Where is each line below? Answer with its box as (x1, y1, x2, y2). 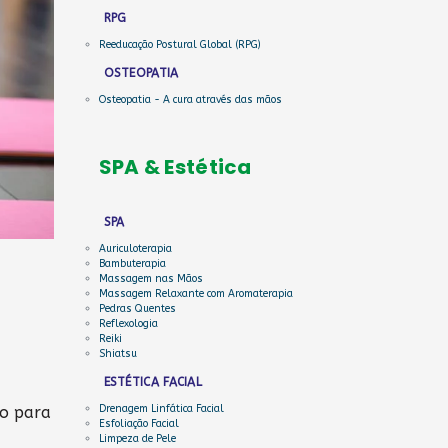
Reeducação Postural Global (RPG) (98, 39, 261, 51)
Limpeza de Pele (98, 433, 176, 445)
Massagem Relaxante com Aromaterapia (98, 288, 293, 300)
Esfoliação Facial (98, 418, 179, 430)
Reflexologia (98, 318, 158, 330)
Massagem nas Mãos (98, 273, 203, 285)
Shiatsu (98, 348, 137, 360)
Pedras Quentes (98, 303, 176, 315)
